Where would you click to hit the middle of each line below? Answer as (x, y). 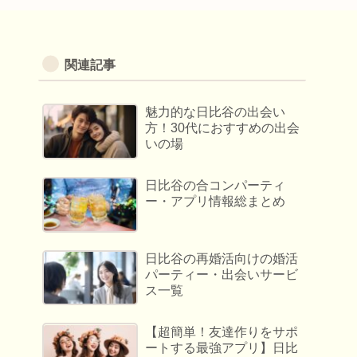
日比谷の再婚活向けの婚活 (222, 258)
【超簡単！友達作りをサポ (222, 331)
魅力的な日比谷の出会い (216, 112)
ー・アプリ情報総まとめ (216, 202)
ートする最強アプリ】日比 (222, 347)
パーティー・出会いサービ (222, 274)
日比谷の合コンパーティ (216, 186)
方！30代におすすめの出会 (223, 128)
